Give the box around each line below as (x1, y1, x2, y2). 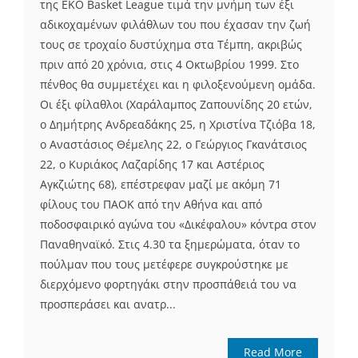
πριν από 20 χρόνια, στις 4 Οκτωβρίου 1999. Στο (40, 56, 299, 72)
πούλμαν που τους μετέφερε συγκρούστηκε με (40, 256, 288, 272)
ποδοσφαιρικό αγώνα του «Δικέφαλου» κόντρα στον (40, 216, 316, 232)
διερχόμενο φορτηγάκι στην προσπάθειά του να (40, 276, 296, 292)
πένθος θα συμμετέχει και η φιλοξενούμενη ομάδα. (40, 76, 316, 92)
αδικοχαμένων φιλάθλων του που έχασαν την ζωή (40, 16, 311, 32)
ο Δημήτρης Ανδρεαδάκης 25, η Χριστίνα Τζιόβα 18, (40, 116, 316, 132)
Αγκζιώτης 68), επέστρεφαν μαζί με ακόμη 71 (40, 176, 281, 192)
